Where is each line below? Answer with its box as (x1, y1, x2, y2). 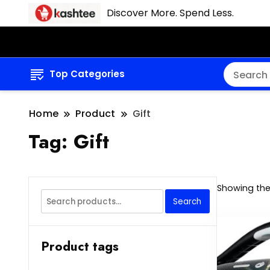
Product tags (41, 237, 119, 256)
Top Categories (49, 67, 125, 81)
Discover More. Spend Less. (107, 6, 234, 20)
